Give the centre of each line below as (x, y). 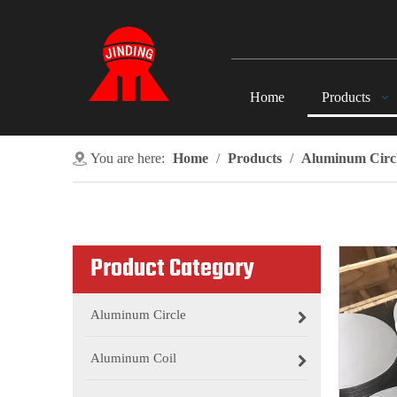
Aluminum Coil (133, 358)
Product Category (172, 269)
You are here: (128, 158)
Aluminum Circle (138, 315)
